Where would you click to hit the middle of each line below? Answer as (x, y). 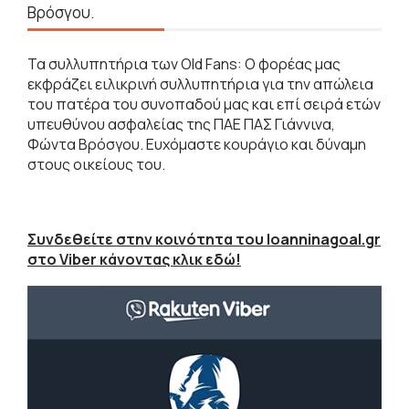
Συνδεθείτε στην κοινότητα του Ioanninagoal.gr (204, 239)
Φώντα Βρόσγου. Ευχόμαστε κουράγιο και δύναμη (197, 144)
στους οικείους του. (96, 164)
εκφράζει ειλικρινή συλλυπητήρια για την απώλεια (200, 84)
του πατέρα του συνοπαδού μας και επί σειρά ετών (204, 104)
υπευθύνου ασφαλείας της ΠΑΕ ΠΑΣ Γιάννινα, (181, 124)
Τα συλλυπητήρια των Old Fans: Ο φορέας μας (184, 63)
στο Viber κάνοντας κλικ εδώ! (134, 259)
